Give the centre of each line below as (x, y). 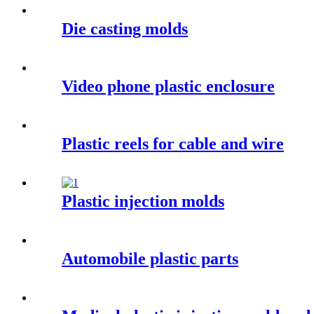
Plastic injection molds (143, 202)
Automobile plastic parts (150, 259)
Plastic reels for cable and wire (173, 144)
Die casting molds (125, 29)
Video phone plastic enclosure (168, 87)
